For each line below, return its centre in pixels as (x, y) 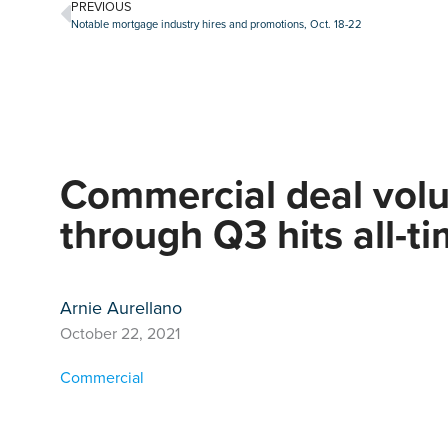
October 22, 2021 (120, 333)
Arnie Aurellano (121, 307)
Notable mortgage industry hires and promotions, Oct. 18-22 (216, 24)
